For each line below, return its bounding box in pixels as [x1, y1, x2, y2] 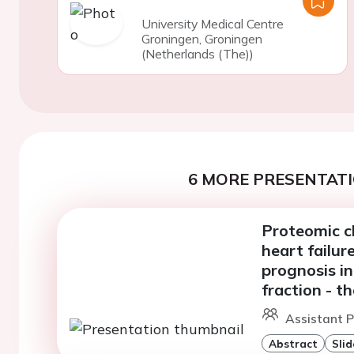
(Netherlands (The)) [141, 46, 254, 62]
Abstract [268, 337, 318, 350]
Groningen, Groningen [141, 31, 262, 47]
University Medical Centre [141, 16, 284, 32]
